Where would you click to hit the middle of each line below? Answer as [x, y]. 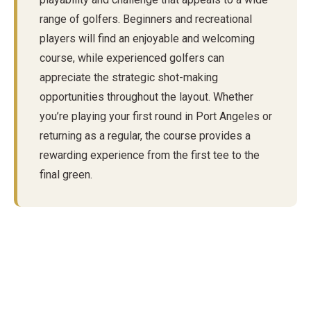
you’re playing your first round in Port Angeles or [156, 117]
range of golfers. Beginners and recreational [146, 19]
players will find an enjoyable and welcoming [147, 39]
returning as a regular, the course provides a [145, 136]
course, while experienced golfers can [132, 58]
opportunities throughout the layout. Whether [146, 97]
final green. [66, 175]
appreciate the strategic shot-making [129, 78]
